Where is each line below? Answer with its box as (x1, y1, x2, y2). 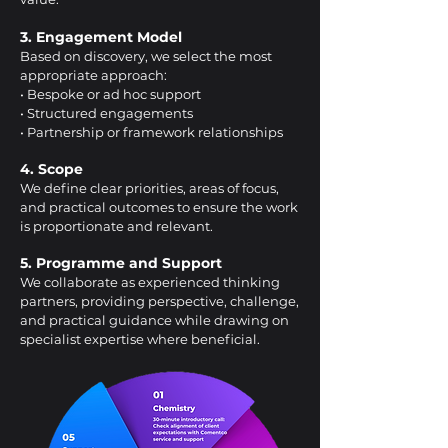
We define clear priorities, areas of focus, (20, 180, 279, 196)
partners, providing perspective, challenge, (20, 293, 299, 309)
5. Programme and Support (20, 254, 222, 272)
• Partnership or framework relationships (20, 124, 283, 140)
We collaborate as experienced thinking (20, 274, 280, 290)
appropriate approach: (20, 67, 167, 83)
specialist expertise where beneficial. (20, 331, 260, 347)
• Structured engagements (20, 105, 193, 121)
